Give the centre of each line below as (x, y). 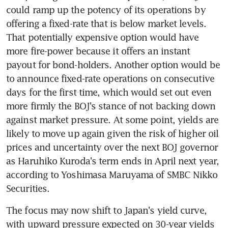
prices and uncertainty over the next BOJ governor (112, 147)
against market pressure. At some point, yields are (112, 119)
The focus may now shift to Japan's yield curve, (106, 210)
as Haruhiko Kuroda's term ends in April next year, (113, 161)
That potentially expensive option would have (103, 37)
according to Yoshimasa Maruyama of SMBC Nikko (112, 174)
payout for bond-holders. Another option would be (113, 64)
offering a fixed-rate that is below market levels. (106, 23)
